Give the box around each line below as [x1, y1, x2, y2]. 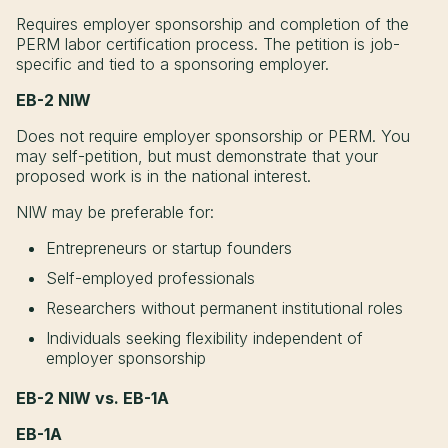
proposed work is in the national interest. [16, 166, 311, 187]
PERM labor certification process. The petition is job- [16, 34, 400, 55]
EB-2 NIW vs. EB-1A [16, 388, 169, 409]
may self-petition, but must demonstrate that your [16, 146, 378, 167]
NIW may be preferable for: [16, 202, 214, 223]
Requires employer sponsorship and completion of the [16, 14, 409, 35]
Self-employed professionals [46, 268, 255, 289]
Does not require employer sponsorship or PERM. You [16, 126, 410, 147]
